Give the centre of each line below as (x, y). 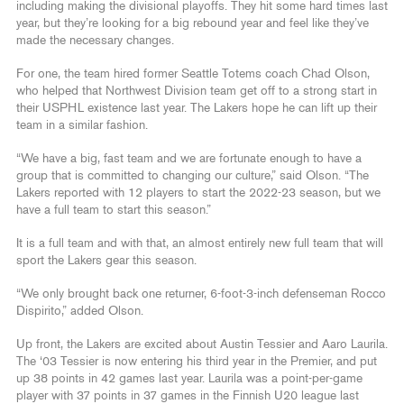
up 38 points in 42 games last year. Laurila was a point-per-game (189, 378)
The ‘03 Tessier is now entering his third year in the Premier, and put (197, 361)
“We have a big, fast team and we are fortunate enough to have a (189, 158)
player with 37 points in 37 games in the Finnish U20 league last (188, 395)
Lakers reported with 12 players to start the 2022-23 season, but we (198, 193)
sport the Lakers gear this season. (108, 260)
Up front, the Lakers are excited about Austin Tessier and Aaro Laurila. (202, 344)
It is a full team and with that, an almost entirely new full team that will (200, 243)
